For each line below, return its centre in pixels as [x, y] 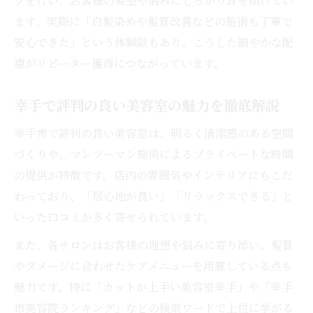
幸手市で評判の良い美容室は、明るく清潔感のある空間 [154, 133]
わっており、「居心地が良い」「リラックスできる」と [154, 196]
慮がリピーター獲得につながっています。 [119, 63]
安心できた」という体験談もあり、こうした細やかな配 [154, 42]
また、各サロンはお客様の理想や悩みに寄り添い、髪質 [154, 245]
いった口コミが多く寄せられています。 [114, 217]
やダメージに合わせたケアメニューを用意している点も [153, 265]
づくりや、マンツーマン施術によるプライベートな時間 [154, 154]
